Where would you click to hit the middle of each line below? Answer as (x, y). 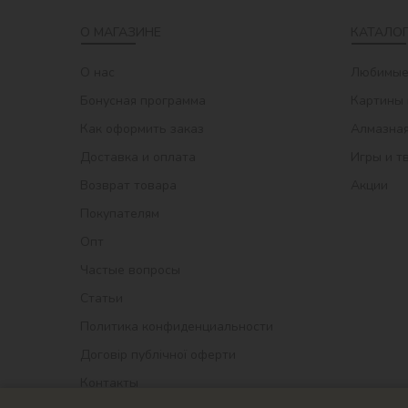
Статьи (102, 298)
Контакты (109, 382)
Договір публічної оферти (158, 354)
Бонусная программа (143, 100)
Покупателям (120, 213)
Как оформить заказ (142, 128)
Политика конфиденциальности (177, 326)
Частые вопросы (130, 270)
